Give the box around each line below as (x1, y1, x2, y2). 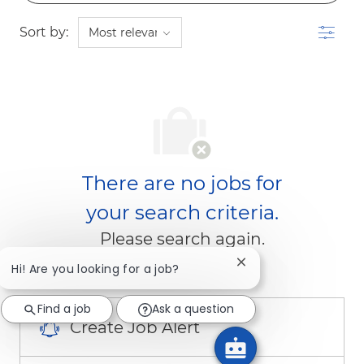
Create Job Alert (70, 317, 200, 337)
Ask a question (152, 301, 235, 318)
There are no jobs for (81, 171, 283, 195)
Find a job (37, 301, 91, 318)
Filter (318, 19, 351, 35)
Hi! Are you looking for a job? (11, 261, 180, 278)
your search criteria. (85, 200, 279, 224)
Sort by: (19, 24, 68, 40)
